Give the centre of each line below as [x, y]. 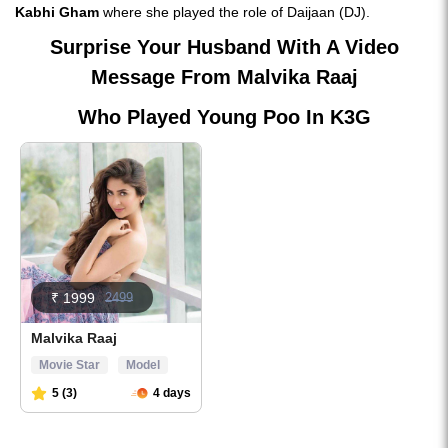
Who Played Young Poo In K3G [224, 117]
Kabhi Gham [57, 12]
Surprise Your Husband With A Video [224, 47]
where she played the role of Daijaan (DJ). [234, 12]
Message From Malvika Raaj [224, 77]
